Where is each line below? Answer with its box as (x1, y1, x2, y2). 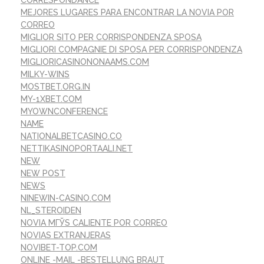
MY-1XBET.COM (21, 94, 82, 104)
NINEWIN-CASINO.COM (21, 193, 111, 203)
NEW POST (21, 168, 65, 178)
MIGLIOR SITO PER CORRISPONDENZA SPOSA (21, 32, 202, 42)
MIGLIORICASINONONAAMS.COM (21, 57, 149, 67)
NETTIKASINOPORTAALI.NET (21, 143, 133, 153)
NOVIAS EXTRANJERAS (21, 230, 111, 240)
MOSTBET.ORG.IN (21, 81, 90, 91)
